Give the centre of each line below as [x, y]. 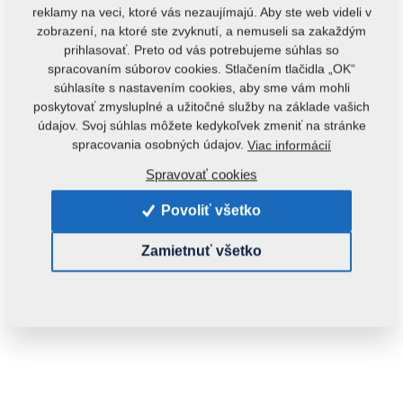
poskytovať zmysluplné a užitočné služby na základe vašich [201, 107]
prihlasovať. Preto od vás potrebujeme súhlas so [201, 50]
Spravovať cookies [201, 175]
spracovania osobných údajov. [160, 144]
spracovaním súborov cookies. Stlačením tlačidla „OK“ [201, 69]
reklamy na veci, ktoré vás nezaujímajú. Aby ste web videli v [201, 12]
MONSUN [62, 202]
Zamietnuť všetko [201, 251]
